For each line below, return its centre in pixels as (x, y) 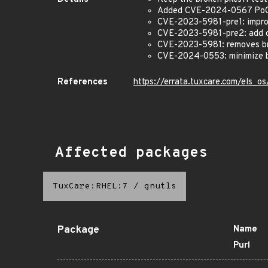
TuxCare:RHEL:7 (90, 186)
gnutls (160, 186)
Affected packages (131, 153)
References (83, 82)
